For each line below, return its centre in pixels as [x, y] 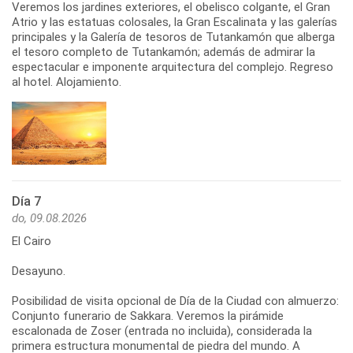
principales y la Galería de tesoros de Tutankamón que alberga [173, 37]
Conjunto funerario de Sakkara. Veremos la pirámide [148, 316]
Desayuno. [39, 271]
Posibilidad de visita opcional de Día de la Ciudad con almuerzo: [175, 301]
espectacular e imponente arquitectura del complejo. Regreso [173, 67]
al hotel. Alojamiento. [67, 82]
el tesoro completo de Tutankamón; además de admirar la [163, 52]
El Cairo [32, 241]
